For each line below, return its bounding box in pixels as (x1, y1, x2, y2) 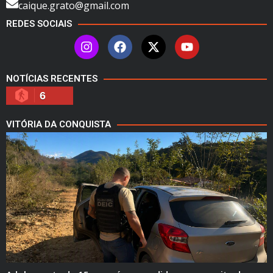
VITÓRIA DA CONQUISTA (6, 119, 111, 130)
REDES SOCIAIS (6, 18, 72, 30)
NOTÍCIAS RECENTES (6, 73, 97, 85)
